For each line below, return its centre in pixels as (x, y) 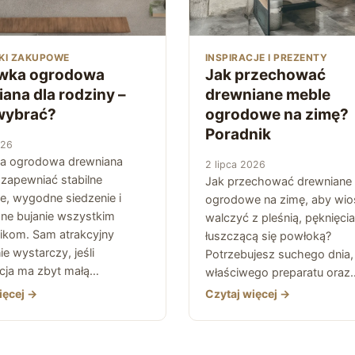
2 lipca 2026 (235, 164)
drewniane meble (268, 94)
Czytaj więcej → (248, 293)
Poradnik (238, 134)
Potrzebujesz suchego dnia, (279, 254)
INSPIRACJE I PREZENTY (267, 57)
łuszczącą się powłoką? (268, 236)
